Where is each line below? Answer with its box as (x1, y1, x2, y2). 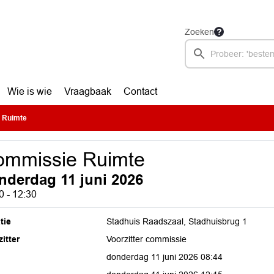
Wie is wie (7, 86, 52, 97)
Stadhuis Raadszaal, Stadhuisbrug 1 (106, 217, 248, 226)
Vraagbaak (64, 86, 111, 97)
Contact (123, 86, 157, 97)
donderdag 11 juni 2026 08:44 (106, 252, 223, 262)
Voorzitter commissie (106, 234, 187, 244)
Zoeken (185, 27, 214, 37)
